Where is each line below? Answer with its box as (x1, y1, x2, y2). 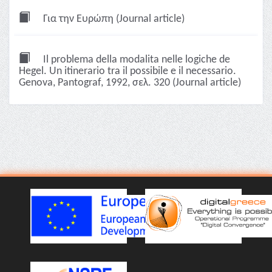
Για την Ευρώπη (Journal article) (41, 13, 185, 25)
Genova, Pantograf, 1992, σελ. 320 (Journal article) (19, 77, 241, 89)
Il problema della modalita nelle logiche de (41, 54, 230, 66)
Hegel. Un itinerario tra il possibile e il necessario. (19, 66, 236, 77)
